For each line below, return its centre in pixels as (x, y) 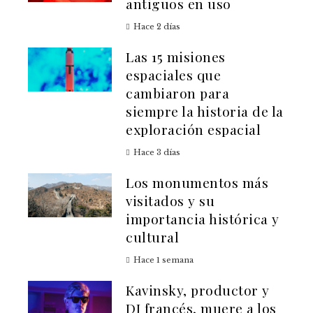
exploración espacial (193, 130)
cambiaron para (177, 93)
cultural (152, 237)
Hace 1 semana (163, 260)
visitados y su (170, 201)
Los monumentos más (197, 183)
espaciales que (173, 75)
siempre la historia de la (205, 111)
